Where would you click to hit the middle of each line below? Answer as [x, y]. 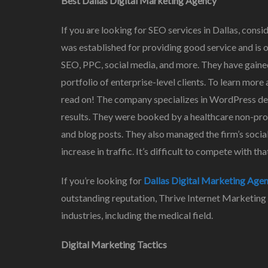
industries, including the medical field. [137, 215]
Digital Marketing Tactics [114, 244]
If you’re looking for [102, 180]
